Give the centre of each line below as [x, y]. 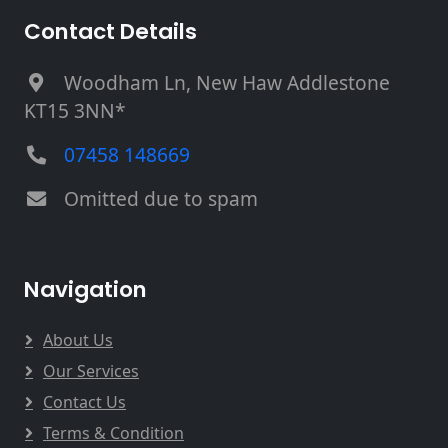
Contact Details [110, 32]
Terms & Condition [113, 433]
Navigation [85, 290]
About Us [78, 340]
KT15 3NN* [75, 111]
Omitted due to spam [161, 199]
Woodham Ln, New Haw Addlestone [227, 83]
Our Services [91, 371]
